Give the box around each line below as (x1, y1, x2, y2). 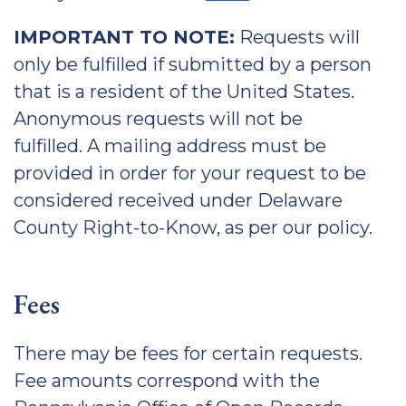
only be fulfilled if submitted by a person (14, 53, 372, 75)
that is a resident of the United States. (14, 81, 354, 102)
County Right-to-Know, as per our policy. (14, 217, 372, 238)
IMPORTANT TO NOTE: (14, 26, 235, 48)
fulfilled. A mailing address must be (14, 135, 326, 157)
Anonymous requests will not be (14, 108, 303, 130)
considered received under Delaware (14, 189, 343, 211)
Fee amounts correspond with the (14, 370, 320, 391)
